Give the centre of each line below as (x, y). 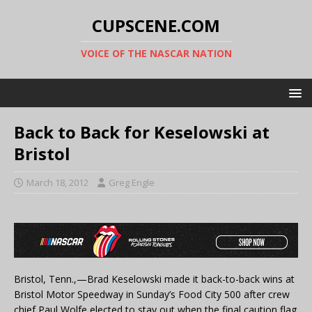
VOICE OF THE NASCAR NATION (156, 53)
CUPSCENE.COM (156, 25)
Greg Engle (132, 182)
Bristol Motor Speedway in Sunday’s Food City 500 (127, 295)
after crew (265, 295)
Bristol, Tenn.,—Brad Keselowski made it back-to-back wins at (154, 279)
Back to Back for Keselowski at (142, 132)
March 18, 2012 (57, 182)
